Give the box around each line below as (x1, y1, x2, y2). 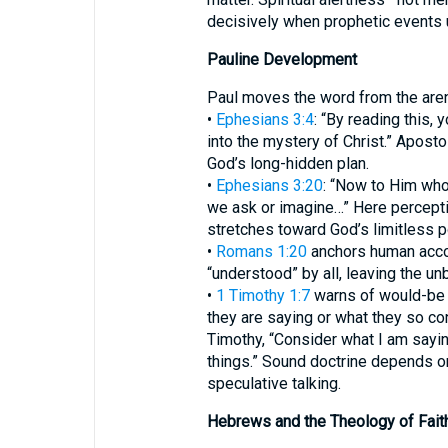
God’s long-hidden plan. (206, 154, 369, 173)
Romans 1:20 (215, 242, 307, 261)
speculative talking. (206, 374, 341, 393)
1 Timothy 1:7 (215, 286, 310, 305)
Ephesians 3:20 (215, 176, 323, 195)
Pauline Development (206, 50, 357, 69)
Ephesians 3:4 (215, 110, 314, 129)
